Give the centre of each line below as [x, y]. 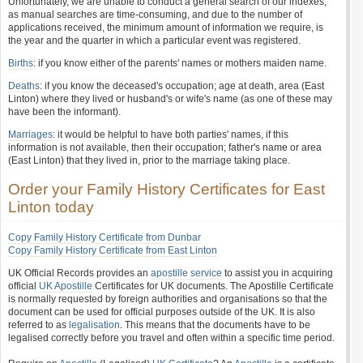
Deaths [24, 86]
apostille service [186, 273]
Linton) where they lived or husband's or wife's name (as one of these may [170, 99]
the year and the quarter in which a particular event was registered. [154, 41]
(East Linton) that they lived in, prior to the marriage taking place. [149, 160]
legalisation [94, 325]
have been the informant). [64, 112]
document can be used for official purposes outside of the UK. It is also [162, 312]
